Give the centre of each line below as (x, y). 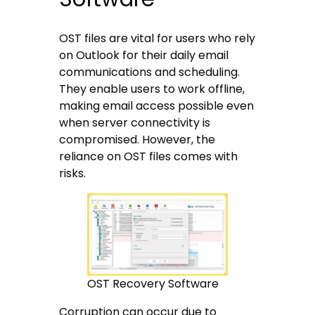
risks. (73, 174)
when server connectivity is (135, 123)
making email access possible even (157, 106)
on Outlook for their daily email (144, 56)
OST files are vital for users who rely (157, 39)
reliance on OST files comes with (149, 157)
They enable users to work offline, (152, 89)
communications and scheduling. (150, 72)
